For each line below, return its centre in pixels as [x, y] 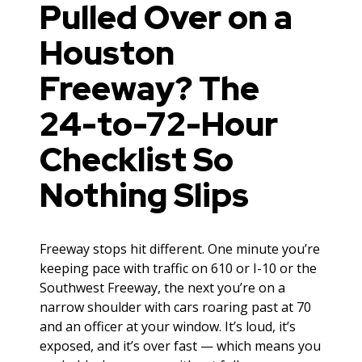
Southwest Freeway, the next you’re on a [163, 288]
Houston [107, 53]
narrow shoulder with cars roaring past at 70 [176, 307]
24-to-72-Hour [159, 124]
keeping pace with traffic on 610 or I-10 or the [179, 269]
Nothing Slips [145, 196]
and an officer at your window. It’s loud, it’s [168, 327]
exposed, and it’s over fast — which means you [181, 346]
